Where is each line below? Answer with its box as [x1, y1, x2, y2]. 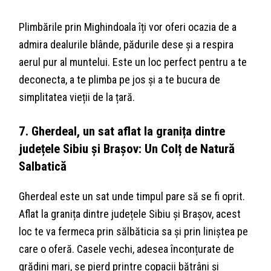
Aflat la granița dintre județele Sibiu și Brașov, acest [19, 207, 241, 220]
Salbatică [19, 158, 67, 174]
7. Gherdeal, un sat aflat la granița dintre [19, 123, 226, 139]
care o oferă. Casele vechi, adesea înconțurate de [19, 242, 235, 255]
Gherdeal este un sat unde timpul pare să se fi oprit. [19, 189, 246, 203]
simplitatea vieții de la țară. [19, 90, 135, 103]
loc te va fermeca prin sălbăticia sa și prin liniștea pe [19, 224, 249, 238]
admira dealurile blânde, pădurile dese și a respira [19, 38, 234, 51]
